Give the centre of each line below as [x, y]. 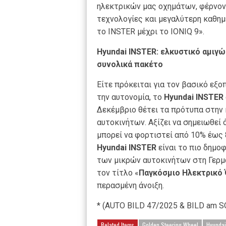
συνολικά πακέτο [130, 64]
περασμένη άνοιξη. [130, 185]
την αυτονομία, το [130, 97]
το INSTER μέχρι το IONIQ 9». [151, 32]
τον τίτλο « [118, 173]
